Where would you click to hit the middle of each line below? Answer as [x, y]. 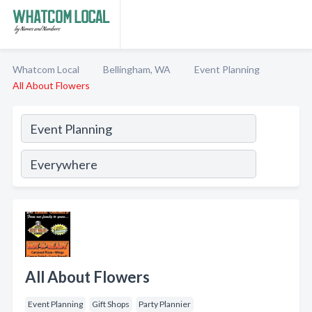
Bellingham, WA [137, 69]
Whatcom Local [46, 69]
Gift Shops [111, 304]
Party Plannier [165, 304]
